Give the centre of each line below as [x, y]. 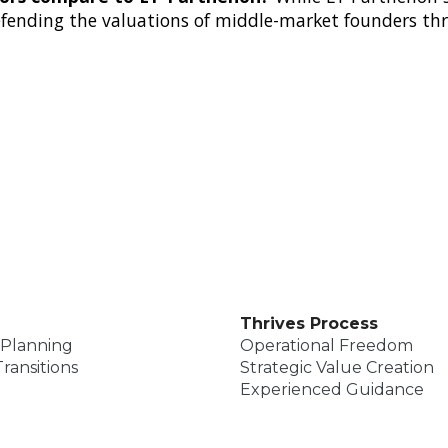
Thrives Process [309, 324]
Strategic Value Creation [337, 368]
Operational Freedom [326, 346]
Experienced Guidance [332, 390]
